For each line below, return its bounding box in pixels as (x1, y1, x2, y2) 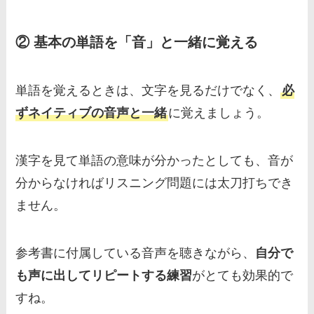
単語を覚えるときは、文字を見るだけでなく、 (15, 83, 281, 98)
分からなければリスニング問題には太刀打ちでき (15, 176, 294, 191)
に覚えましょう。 (168, 106, 270, 121)
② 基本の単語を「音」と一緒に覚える (15, 34, 259, 50)
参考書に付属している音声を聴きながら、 (15, 246, 256, 261)
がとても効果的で (192, 268, 294, 283)
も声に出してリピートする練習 (15, 268, 193, 283)
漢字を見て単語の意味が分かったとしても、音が (15, 153, 294, 168)
